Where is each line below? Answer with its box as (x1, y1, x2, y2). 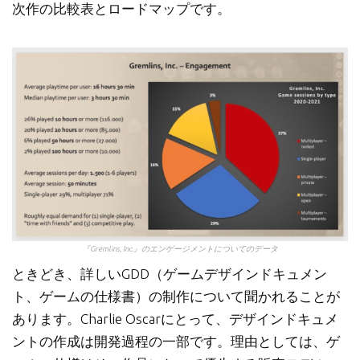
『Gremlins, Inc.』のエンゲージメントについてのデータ (82, 244, 278, 254)
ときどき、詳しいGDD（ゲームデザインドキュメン (12, 266, 327, 282)
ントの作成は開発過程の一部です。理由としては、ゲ (12, 333, 340, 350)
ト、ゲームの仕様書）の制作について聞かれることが (12, 288, 340, 305)
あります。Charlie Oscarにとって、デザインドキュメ (12, 311, 338, 327)
